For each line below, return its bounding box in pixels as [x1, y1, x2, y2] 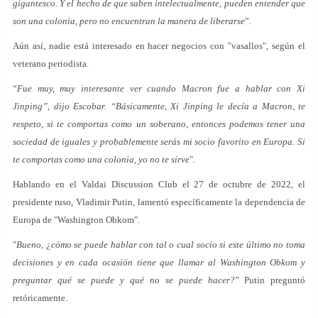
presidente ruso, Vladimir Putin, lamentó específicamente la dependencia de [13, 197, 305, 207]
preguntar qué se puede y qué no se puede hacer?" [13, 275, 238, 285]
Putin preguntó [238, 275, 305, 285]
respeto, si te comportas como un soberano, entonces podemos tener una [13, 119, 305, 129]
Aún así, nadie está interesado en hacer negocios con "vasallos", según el [13, 40, 305, 51]
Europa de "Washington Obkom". [13, 214, 140, 225]
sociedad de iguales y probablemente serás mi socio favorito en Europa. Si [13, 136, 305, 147]
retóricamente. [13, 292, 67, 303]
